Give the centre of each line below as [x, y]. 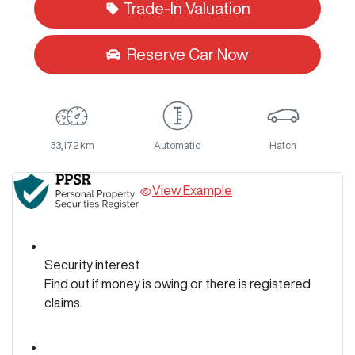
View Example [192, 191]
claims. [63, 303]
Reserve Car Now [188, 55]
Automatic [177, 146]
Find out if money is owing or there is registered [177, 284]
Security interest [92, 265]
